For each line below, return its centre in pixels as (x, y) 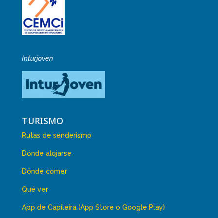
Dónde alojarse (46, 154)
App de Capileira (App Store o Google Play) (93, 208)
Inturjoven (37, 59)
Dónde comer (44, 172)
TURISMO (42, 121)
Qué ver (35, 190)
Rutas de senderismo (56, 136)
